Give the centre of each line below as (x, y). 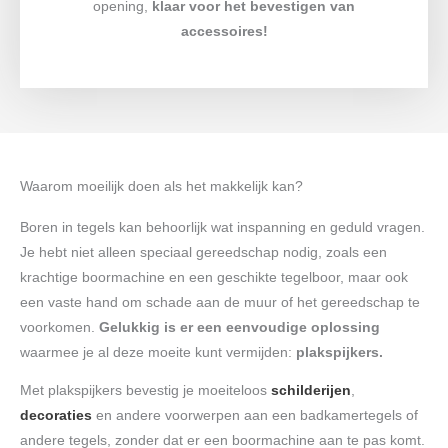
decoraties (56, 416)
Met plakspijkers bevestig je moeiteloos (143, 391)
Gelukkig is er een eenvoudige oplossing (237, 327)
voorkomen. (57, 327)
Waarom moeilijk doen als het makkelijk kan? (161, 186)
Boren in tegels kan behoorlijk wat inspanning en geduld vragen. (222, 227)
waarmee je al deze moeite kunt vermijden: (158, 352)
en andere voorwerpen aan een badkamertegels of (257, 416)
